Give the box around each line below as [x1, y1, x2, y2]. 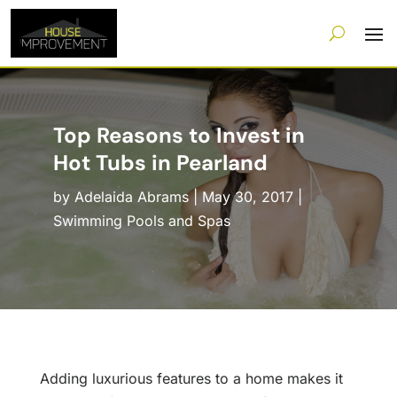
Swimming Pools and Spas [52, 212, 230, 230]
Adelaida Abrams [74, 188, 189, 206]
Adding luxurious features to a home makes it [39, 370, 343, 388]
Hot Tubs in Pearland [52, 149, 268, 177]
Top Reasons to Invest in [52, 121, 305, 150]
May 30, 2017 [201, 188, 293, 206]
